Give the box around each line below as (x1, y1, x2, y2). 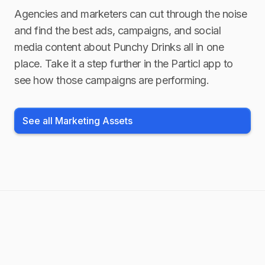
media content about (14, 41, 111, 53)
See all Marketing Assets (22, 115, 132, 127)
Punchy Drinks (113, 41, 181, 53)
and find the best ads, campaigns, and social (14, 24, 221, 37)
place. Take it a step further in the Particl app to (14, 57, 234, 70)
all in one (180, 41, 224, 53)
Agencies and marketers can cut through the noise (14, 8, 247, 20)
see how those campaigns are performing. (14, 74, 209, 86)
